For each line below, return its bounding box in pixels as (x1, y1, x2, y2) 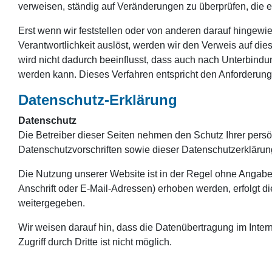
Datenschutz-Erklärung (18, 91, 177, 108)
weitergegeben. (18, 197, 85, 208)
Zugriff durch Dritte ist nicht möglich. (18, 236, 172, 247)
